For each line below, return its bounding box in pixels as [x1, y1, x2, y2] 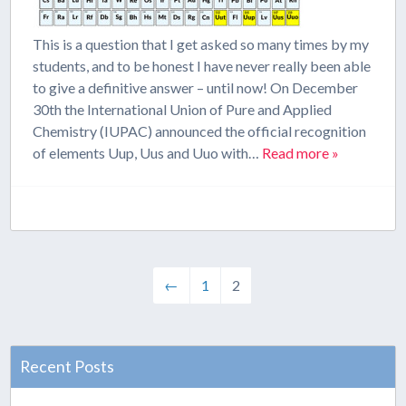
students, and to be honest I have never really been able [33, 57, 372, 74]
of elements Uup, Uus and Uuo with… [33, 144, 263, 161]
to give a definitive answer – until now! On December [33, 79, 359, 96]
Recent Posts [20, 357, 115, 376]
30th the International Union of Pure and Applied [33, 101, 333, 118]
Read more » [262, 144, 340, 161]
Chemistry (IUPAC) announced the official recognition [33, 122, 367, 140]
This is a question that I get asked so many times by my [33, 35, 370, 53]
